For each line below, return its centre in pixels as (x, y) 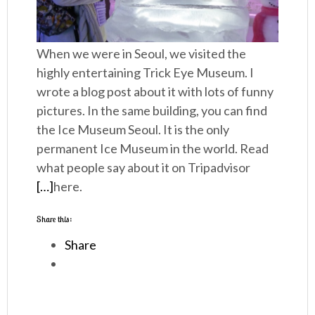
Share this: (54, 219)
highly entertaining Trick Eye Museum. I (146, 73)
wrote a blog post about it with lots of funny (155, 92)
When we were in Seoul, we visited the (142, 54)
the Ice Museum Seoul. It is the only (133, 130)
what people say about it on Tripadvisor (144, 168)
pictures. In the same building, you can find (152, 111)
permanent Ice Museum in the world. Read (153, 149)
